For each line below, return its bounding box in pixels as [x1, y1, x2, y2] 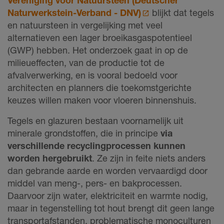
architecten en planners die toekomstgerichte [7, 81, 191, 93]
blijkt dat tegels [149, 6, 214, 18]
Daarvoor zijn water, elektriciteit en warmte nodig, [7, 189, 208, 201]
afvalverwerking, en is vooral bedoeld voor [7, 69, 177, 80]
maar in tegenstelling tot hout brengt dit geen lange [7, 202, 214, 213]
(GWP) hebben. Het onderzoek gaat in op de [7, 44, 188, 55]
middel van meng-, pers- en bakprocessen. [7, 177, 182, 188]
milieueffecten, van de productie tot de [7, 56, 164, 68]
